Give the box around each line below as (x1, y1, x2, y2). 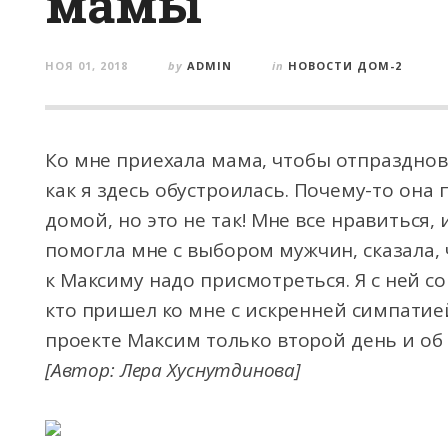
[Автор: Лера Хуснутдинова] (45, 357, 301, 383)
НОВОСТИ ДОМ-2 (288, 58, 402, 73)
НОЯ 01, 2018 (45, 58, 128, 73)
